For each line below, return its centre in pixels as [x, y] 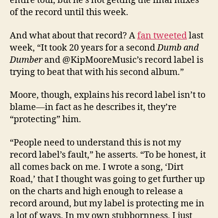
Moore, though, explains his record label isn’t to [108, 95]
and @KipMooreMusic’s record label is [123, 60]
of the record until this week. [69, 13]
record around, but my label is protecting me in [107, 203]
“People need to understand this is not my [95, 143]
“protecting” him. [45, 120]
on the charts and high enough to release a [96, 191]
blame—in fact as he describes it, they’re [93, 108]
